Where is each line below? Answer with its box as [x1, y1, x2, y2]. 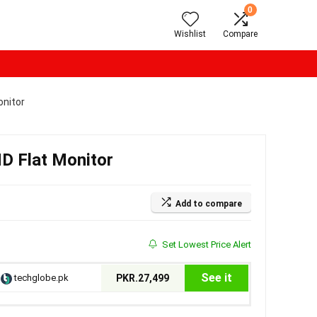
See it [200, 271, 232, 284]
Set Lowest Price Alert [159, 239, 251, 250]
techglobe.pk [11, 272, 69, 283]
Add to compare [175, 199, 242, 209]
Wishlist [174, 29, 206, 39]
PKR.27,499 [116, 272, 170, 284]
